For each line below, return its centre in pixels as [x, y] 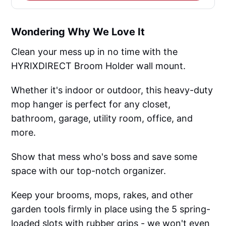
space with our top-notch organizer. [89, 171]
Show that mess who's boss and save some [104, 156]
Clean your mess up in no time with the [95, 51]
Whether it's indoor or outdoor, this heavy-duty [112, 90]
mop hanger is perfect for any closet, [91, 104]
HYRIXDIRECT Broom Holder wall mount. [99, 66]
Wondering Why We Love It [78, 32]
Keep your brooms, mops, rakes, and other [102, 195]
